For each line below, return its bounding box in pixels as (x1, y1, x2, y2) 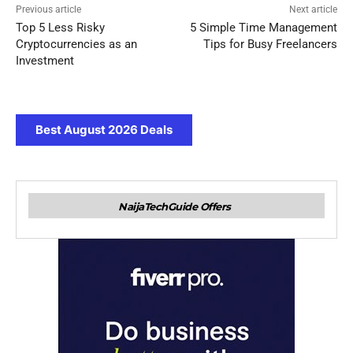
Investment (16, 54, 74, 69)
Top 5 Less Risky (16, 20, 105, 35)
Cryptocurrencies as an (16, 37, 137, 52)
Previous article (16, 4, 81, 16)
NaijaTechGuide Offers (118, 200, 231, 214)
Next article (288, 4, 337, 16)
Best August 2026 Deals (35, 122, 173, 138)
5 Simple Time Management (189, 20, 337, 35)
